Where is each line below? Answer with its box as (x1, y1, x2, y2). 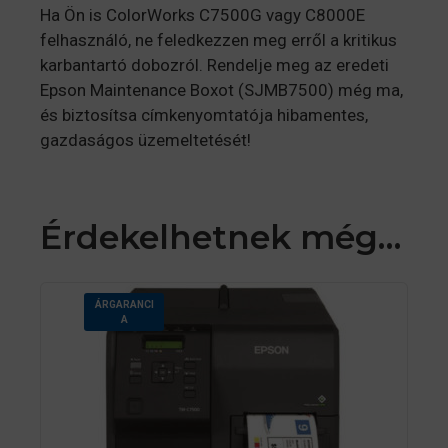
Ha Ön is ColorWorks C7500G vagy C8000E (40, 5, 365, 26)
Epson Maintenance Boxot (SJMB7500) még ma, (40, 80, 403, 101)
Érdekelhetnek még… (40, 217, 401, 258)
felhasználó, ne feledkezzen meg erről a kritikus (40, 30, 397, 51)
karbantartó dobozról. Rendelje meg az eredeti (40, 55, 389, 76)
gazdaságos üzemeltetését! (40, 130, 251, 151)
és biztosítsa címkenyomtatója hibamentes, (40, 105, 368, 126)
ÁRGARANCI (94, 299, 154, 311)
